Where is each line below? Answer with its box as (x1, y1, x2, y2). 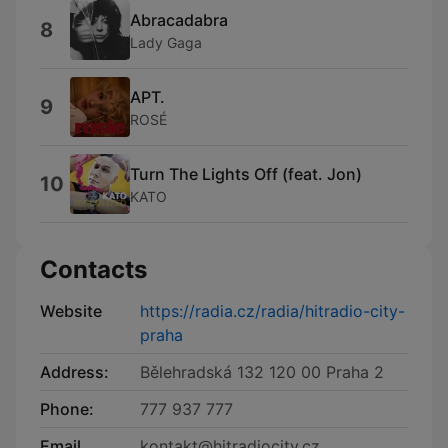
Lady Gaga (130, 33, 202, 51)
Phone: (40, 399, 94, 419)
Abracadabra (130, 9, 228, 30)
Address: (40, 362, 109, 382)
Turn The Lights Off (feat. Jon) (130, 163, 362, 184)
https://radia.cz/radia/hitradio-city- (140, 301, 405, 321)
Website (40, 301, 102, 321)
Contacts (40, 255, 147, 284)
